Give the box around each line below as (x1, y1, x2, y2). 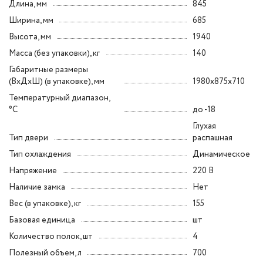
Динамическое (193, 149, 250, 160)
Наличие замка (9, 181, 65, 193)
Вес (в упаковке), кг (9, 198, 81, 210)
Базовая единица (9, 214, 75, 226)
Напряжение (9, 165, 57, 177)
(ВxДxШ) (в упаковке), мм (9, 76, 104, 87)
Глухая (193, 120, 216, 132)
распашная (193, 132, 232, 144)
